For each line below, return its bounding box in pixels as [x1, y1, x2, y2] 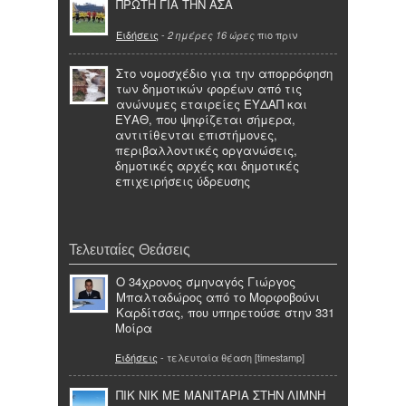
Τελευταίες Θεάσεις [69, 240, 190, 257]
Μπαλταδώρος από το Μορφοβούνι [116, 287, 320, 305]
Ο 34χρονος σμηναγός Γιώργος [116, 272, 295, 290]
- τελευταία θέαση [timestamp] [158, 349, 304, 364]
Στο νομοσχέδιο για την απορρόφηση [116, 63, 333, 82]
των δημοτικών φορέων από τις [116, 79, 302, 97]
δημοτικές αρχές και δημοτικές [115, 156, 299, 174]
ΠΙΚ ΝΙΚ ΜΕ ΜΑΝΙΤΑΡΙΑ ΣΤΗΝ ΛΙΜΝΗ [116, 385, 325, 403]
